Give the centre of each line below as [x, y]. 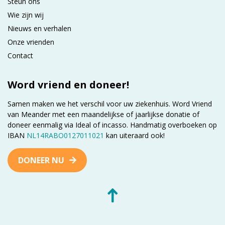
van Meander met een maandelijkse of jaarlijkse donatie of [103, 114]
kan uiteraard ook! [135, 135]
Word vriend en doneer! [68, 84]
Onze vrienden [31, 42]
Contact [20, 55]
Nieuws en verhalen [39, 28]
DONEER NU [41, 160]
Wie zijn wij [26, 15]
